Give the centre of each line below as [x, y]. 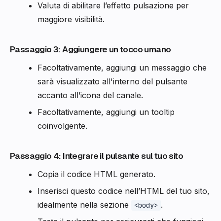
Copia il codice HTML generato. [96, 174]
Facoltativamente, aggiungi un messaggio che [122, 68]
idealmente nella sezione [84, 205]
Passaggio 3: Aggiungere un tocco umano [91, 50]
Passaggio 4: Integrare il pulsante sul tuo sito [97, 156]
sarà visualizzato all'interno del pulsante [112, 82]
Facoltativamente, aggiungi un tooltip [106, 112]
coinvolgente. [62, 126]
